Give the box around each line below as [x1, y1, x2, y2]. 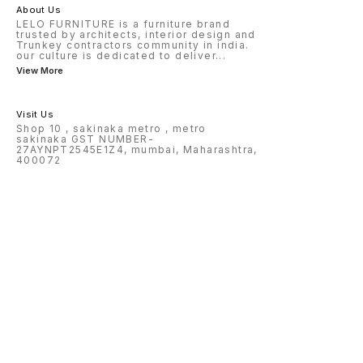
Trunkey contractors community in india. [16, 39, 250, 52]
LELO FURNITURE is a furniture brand [16, 18, 230, 31]
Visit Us [16, 109, 53, 121]
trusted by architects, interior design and [16, 28, 256, 41]
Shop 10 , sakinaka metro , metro [16, 122, 207, 135]
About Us [16, 4, 61, 16]
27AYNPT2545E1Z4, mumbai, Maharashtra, [16, 143, 258, 156]
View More [16, 65, 63, 77]
